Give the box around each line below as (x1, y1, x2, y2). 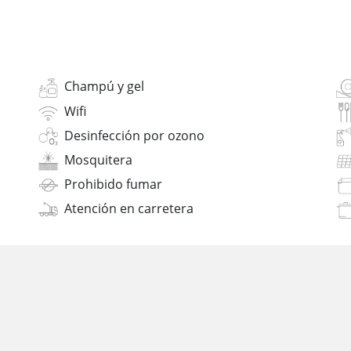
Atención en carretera (64, 200, 194, 218)
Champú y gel (64, 78, 144, 96)
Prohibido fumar (64, 175, 162, 194)
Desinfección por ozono (64, 126, 204, 144)
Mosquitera (64, 151, 132, 169)
